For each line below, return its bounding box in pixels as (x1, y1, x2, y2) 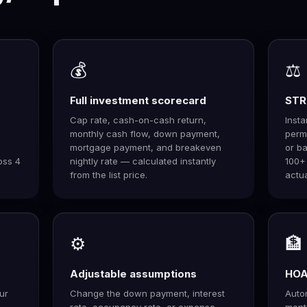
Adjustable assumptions (70, 267, 197, 280)
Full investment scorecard (70, 93, 207, 107)
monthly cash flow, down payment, (70, 127, 221, 139)
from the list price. (70, 169, 148, 180)
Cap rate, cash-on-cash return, (70, 114, 207, 125)
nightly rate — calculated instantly (70, 155, 217, 167)
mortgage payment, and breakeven (70, 141, 222, 153)
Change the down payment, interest (70, 287, 225, 299)
